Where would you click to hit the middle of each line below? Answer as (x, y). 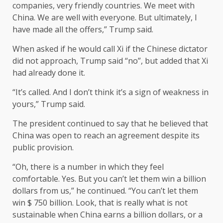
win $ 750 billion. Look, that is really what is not (100, 203)
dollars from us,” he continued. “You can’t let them (105, 191)
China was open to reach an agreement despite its (106, 136)
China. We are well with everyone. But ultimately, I (105, 18)
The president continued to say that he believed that (110, 124)
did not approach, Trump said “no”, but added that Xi (110, 61)
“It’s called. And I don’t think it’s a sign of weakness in (111, 92)
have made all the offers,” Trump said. (83, 30)
